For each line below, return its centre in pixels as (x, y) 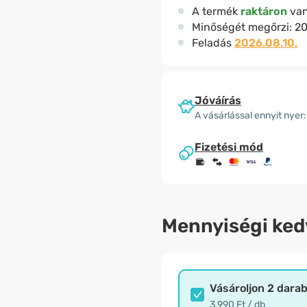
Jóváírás (218, 100)
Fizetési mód (229, 147)
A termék (216, 11)
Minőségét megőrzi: (243, 27)
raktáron (264, 11)
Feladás (213, 43)
